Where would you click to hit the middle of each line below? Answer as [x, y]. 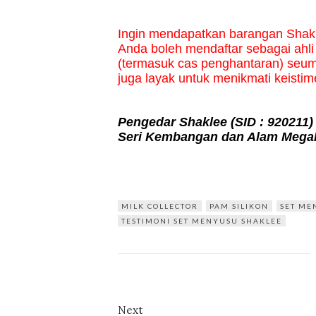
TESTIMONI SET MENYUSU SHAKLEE [202, 221]
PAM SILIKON [239, 206]
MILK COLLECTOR [160, 206]
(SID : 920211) [272, 122]
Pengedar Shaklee [174, 122]
